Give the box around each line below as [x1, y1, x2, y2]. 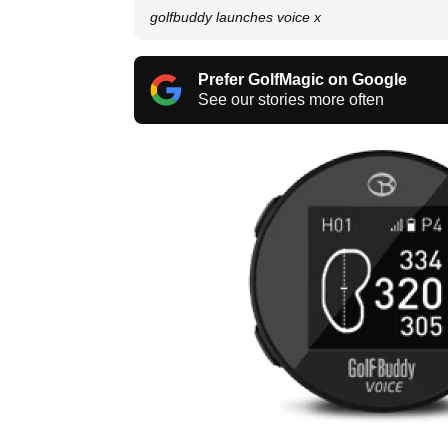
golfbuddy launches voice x [150, 9, 321, 26]
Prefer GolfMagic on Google [198, 71, 407, 89]
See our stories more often [198, 91, 384, 109]
